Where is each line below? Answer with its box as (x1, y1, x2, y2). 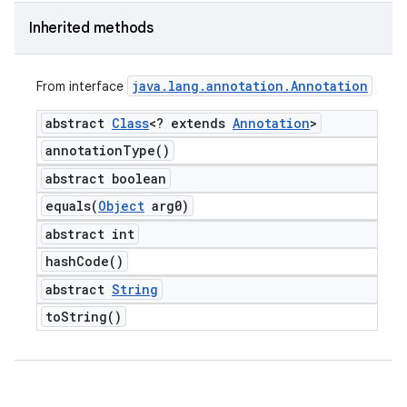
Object (98, 197, 144, 214)
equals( (45, 197, 98, 214)
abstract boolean (45, 170, 166, 187)
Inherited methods (29, 19, 154, 37)
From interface (36, 78, 127, 94)
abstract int (45, 225, 134, 243)
